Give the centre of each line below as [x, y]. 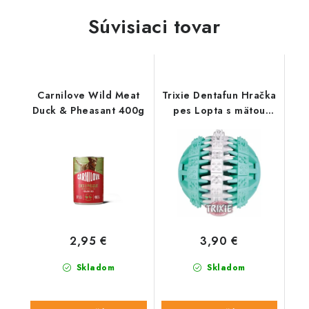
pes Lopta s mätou [219, 110]
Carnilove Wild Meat [89, 95]
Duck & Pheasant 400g [88, 110]
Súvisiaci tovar [154, 27]
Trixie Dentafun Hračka [219, 95]
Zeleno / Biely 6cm [219, 126]
